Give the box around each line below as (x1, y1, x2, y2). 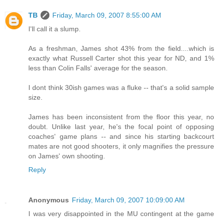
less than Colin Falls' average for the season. (28, 64, 168, 72)
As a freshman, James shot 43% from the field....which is (28, 44, 214, 52)
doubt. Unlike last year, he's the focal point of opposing (28, 122, 214, 131)
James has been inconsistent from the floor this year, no (28, 112, 214, 121)
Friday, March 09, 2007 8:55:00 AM (52, 11, 161, 19)
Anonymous (28, 196, 69, 204)
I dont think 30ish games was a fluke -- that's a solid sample (28, 83, 214, 91)
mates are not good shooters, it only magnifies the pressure (28, 142, 214, 150)
